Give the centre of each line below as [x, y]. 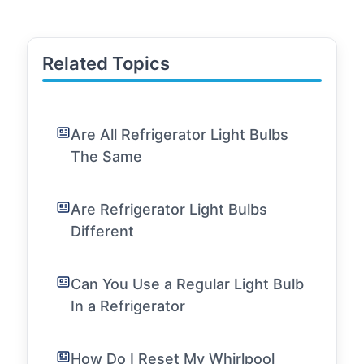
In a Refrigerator [128, 306]
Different [102, 231]
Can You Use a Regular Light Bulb [187, 284]
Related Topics [106, 63]
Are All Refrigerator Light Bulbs [180, 134]
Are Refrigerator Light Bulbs [169, 209]
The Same [106, 156]
